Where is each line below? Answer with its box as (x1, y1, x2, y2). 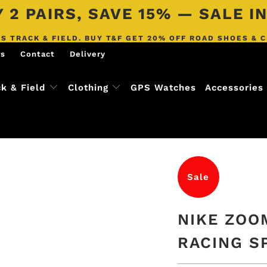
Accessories (204, 82, 263, 93)
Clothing (67, 82, 108, 93)
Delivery (70, 49, 106, 58)
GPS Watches (130, 82, 196, 93)
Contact (20, 49, 55, 58)
